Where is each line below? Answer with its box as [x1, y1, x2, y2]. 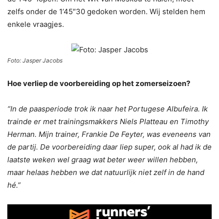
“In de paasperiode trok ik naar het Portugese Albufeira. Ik [7, 104, 208, 113]
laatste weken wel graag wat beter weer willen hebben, [7, 154, 198, 164]
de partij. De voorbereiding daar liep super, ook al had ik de [7, 142, 212, 152]
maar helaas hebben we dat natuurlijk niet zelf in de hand [7, 167, 204, 177]
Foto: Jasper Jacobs [7, 56, 63, 64]
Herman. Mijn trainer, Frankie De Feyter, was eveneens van [7, 129, 211, 139]
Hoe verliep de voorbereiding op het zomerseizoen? [7, 78, 190, 88]
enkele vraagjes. [7, 19, 64, 29]
